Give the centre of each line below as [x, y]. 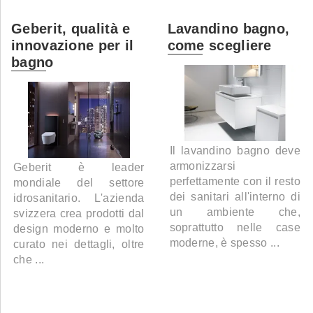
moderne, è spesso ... [224, 243]
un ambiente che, [235, 212]
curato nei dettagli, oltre [79, 245]
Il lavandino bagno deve [235, 151]
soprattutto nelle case [235, 228]
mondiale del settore [79, 183]
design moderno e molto [79, 229]
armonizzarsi [203, 166]
